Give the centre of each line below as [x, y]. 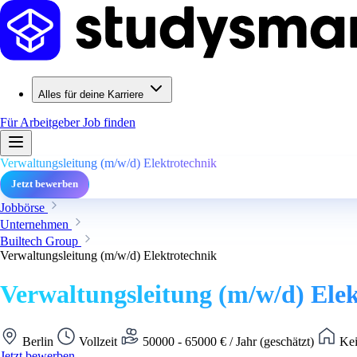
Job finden [109, 122]
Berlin [38, 341]
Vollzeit [98, 341]
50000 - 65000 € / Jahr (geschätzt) [228, 341]
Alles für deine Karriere [91, 94]
